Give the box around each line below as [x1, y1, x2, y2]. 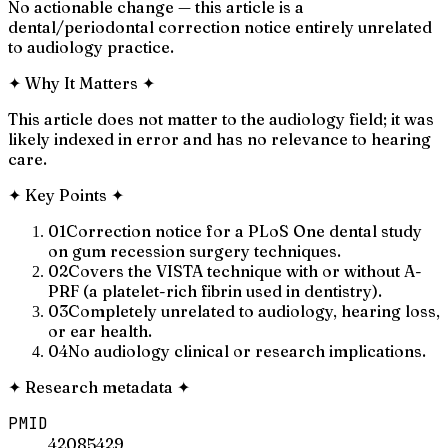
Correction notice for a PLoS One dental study [66, 220, 422, 241]
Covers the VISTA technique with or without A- [68, 260, 422, 281]
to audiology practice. [8, 36, 174, 57]
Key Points [25, 184, 107, 205]
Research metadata [25, 376, 173, 397]
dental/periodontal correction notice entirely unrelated [8, 16, 432, 37]
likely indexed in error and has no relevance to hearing [8, 128, 431, 149]
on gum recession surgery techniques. [48, 240, 341, 261]
